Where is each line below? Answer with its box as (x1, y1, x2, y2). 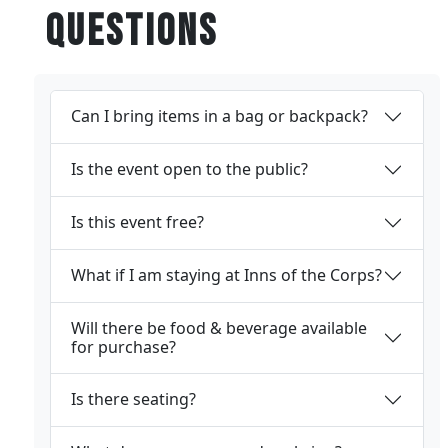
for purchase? (71, 335, 176, 358)
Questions (46, 5, 218, 58)
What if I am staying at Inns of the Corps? (71, 264, 382, 287)
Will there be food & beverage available (71, 316, 367, 339)
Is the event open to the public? (71, 158, 308, 181)
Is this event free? (71, 211, 204, 234)
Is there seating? (71, 388, 196, 411)
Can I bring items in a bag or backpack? (71, 105, 368, 128)
